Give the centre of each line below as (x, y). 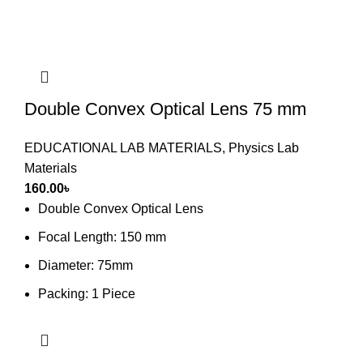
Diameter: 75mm (85, 265)
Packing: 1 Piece (87, 293)
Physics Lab (264, 147)
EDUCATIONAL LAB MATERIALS (123, 147)
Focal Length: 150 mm (102, 237)
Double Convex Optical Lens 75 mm (165, 109)
